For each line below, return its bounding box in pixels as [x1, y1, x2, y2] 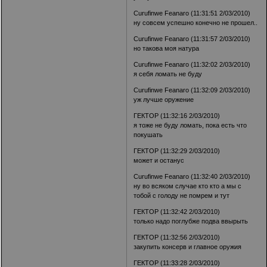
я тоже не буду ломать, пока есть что [133, 121, 247, 129]
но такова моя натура [133, 44, 200, 52]
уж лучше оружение [133, 95, 194, 103]
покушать [133, 131, 163, 138]
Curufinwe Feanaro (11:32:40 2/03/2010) [133, 172, 251, 180]
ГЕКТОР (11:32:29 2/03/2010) [133, 147, 221, 154]
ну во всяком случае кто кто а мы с [133, 182, 242, 190]
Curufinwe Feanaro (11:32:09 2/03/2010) [133, 86, 251, 94]
